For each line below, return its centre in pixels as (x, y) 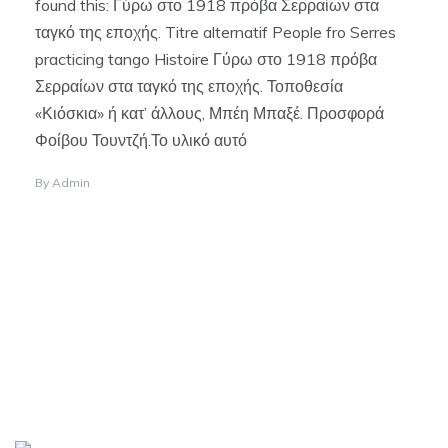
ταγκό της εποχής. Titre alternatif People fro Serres (215, 31)
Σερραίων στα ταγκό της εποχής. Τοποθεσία (189, 85)
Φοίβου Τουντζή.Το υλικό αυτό (141, 139)
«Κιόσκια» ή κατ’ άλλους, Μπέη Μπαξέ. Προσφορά (209, 112)
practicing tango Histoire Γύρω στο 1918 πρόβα (206, 58)
